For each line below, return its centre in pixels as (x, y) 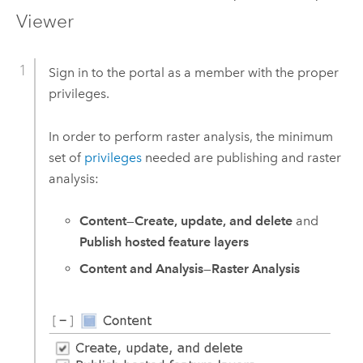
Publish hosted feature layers (164, 241)
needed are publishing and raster (241, 157)
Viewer (45, 21)
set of (66, 157)
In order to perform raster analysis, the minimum (190, 136)
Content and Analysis (142, 268)
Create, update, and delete (214, 220)
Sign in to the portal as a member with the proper (193, 73)
